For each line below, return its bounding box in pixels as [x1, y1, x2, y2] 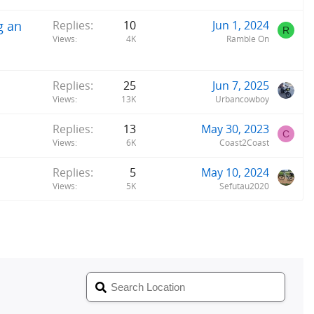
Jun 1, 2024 [212, 18, 269, 34]
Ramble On [226, 33, 269, 46]
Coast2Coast [219, 137, 269, 149]
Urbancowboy [215, 93, 269, 106]
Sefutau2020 [219, 180, 269, 193]
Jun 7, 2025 [212, 78, 269, 94]
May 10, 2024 [201, 165, 269, 181]
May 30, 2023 [201, 121, 269, 137]
